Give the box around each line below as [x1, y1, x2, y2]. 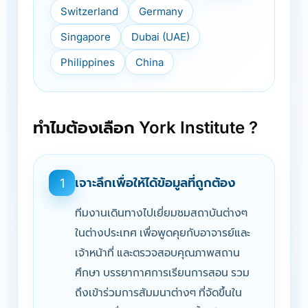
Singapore [60, 30, 111, 43]
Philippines [60, 56, 115, 69]
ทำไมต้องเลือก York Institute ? [33, 118, 258, 137]
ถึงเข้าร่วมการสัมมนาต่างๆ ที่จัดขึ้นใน [75, 286, 242, 299]
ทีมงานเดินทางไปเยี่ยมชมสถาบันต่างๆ [75, 206, 247, 219]
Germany [139, 5, 183, 18]
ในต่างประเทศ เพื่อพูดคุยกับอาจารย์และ [75, 226, 250, 239]
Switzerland [60, 5, 118, 18]
